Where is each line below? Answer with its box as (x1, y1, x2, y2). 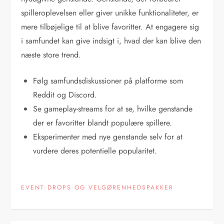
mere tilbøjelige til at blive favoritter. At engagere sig (21, 20, 199, 32)
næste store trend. (21, 48, 81, 60)
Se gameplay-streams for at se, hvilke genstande (33, 102, 193, 114)
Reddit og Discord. (33, 88, 97, 100)
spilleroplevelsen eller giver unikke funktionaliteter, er (21, 6, 199, 18)
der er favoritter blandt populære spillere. (33, 116, 172, 128)
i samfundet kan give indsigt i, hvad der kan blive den (21, 34, 201, 46)
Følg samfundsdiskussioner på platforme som (33, 74, 183, 86)
